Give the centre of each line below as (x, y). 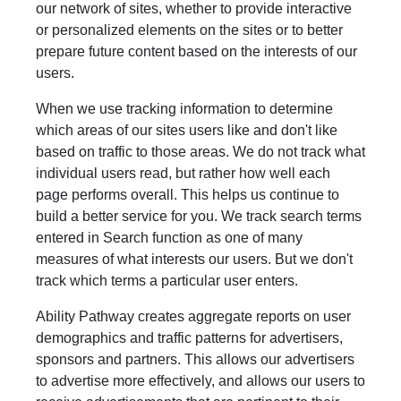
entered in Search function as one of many (169, 238)
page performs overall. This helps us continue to (188, 195)
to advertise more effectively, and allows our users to (200, 381)
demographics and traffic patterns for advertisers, (189, 338)
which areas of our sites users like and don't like (187, 130)
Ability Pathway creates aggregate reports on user (193, 316)
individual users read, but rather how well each (183, 173)
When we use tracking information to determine (184, 109)
